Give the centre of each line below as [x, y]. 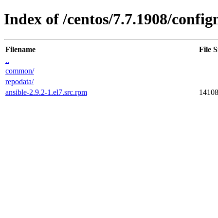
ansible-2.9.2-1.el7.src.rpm [46, 92]
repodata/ [19, 81]
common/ [20, 71]
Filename [20, 49]
